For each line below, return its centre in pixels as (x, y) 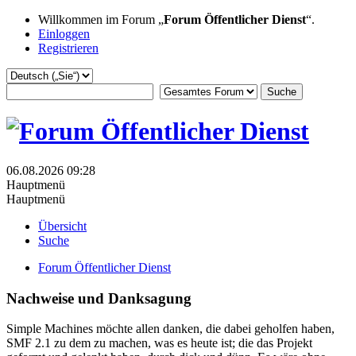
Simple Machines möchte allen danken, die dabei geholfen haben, (170, 329)
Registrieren (68, 48)
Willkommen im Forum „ (101, 19)
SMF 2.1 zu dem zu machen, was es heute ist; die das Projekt (159, 343)
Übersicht (62, 226)
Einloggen (64, 34)
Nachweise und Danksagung (99, 298)
